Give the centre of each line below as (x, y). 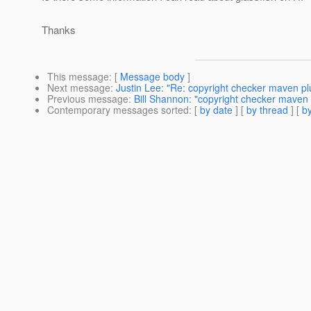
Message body (152, 77)
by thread (267, 110)
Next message (79, 88)
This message (78, 77)
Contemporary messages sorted (118, 110)
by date (216, 110)
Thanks (59, 30)
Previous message (88, 99)
